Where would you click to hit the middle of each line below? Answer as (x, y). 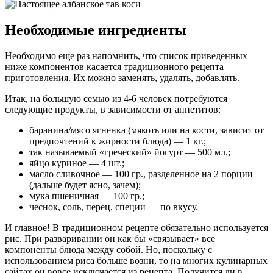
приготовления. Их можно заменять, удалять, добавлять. (122, 77)
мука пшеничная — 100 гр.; (87, 196)
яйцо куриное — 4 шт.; (77, 163)
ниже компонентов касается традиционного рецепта (114, 66)
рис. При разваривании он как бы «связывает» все (110, 238)
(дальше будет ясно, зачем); (85, 185)
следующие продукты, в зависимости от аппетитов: (113, 109)
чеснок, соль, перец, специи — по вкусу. (114, 207)
